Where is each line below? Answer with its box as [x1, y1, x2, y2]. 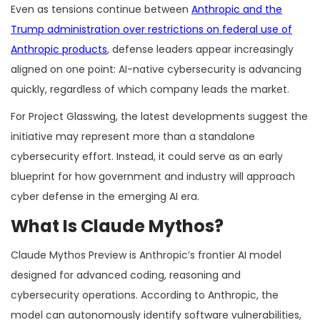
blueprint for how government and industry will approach [11, 169, 295, 184]
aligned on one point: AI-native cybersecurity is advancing [11, 61, 301, 76]
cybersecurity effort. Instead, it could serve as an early [11, 149, 283, 164]
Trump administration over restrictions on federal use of [11, 21, 292, 36]
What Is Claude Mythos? [11, 214, 224, 238]
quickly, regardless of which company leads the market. [11, 81, 289, 96]
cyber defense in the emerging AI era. [11, 189, 199, 204]
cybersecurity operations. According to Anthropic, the [11, 287, 279, 302]
